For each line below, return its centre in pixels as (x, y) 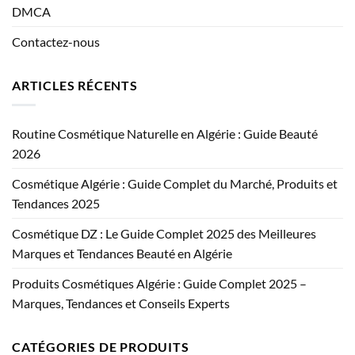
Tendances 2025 (56, 203)
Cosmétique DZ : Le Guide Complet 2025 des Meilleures (164, 233)
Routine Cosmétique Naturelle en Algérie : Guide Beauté (165, 133)
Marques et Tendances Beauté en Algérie (122, 253)
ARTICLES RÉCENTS (75, 86)
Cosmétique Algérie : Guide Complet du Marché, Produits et (175, 183)
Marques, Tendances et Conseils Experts (121, 303)
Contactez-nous (56, 42)
